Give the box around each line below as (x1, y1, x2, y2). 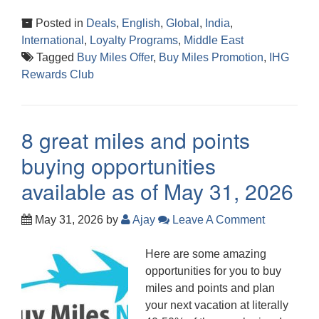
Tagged (33, 51, 77, 63)
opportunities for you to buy (145, 264, 281, 277)
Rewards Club (21, 68, 94, 80)
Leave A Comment (169, 213, 265, 226)
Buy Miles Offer (77, 51, 153, 63)
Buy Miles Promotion (159, 51, 263, 63)
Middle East (184, 33, 244, 46)
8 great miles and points (21, 124, 250, 155)
